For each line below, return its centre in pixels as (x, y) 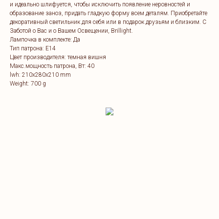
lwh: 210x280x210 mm (40, 75)
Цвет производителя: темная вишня (58, 57)
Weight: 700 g (28, 83)
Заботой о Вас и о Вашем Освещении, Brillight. (71, 31)
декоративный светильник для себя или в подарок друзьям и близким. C (108, 22)
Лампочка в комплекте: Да (45, 39)
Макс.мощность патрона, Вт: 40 (52, 66)
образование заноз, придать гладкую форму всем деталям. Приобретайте (109, 13)
